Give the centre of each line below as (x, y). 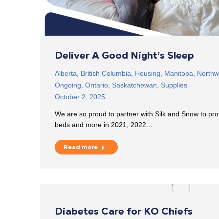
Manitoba (179, 73)
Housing (148, 73)
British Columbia (106, 73)
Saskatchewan (134, 85)
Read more (81, 147)
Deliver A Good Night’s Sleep (124, 55)
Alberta (66, 73)
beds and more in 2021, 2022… (104, 124)
